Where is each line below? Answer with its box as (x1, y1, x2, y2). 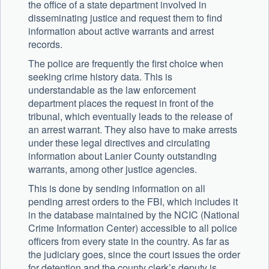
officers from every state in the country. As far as (28, 234, 229, 249)
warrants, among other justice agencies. (28, 162, 197, 177)
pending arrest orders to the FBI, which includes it (28, 195, 238, 209)
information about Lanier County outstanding (28, 149, 217, 163)
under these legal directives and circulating (28, 136, 210, 150)
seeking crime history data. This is (28, 70, 172, 84)
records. (28, 37, 62, 52)
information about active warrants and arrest (28, 24, 214, 38)
